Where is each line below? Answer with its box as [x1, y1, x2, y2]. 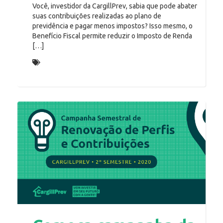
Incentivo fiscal [43, 58, 92, 66]
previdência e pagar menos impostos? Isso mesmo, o [32, 21, 193, 30]
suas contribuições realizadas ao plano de [32, 11, 161, 20]
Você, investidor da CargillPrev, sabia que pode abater [32, 1, 197, 10]
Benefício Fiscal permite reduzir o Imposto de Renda [32, 31, 192, 40]
